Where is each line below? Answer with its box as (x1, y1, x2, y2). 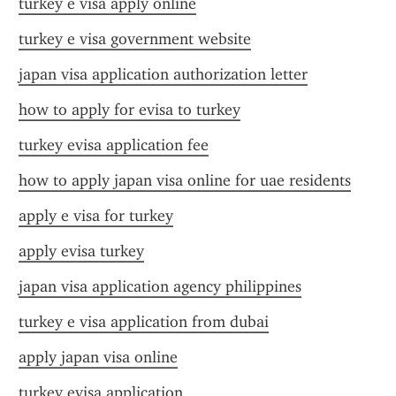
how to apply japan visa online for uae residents (19, 171, 351, 190)
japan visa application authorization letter (19, 65, 308, 84)
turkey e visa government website (19, 29, 251, 49)
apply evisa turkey (19, 241, 144, 261)
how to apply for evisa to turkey (19, 100, 240, 119)
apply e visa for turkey (19, 206, 173, 225)
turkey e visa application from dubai (19, 312, 269, 331)
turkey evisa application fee (19, 135, 209, 155)
